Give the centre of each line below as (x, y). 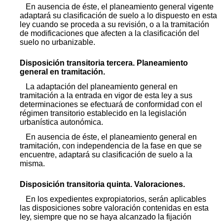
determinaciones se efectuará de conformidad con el (111, 104)
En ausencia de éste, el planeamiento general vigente (120, 6)
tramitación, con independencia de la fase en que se (111, 146)
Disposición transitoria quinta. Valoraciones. (102, 184)
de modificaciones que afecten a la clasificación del (110, 33)
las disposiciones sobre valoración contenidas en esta (114, 208)
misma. (32, 163)
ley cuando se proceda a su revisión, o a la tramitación (114, 24)
